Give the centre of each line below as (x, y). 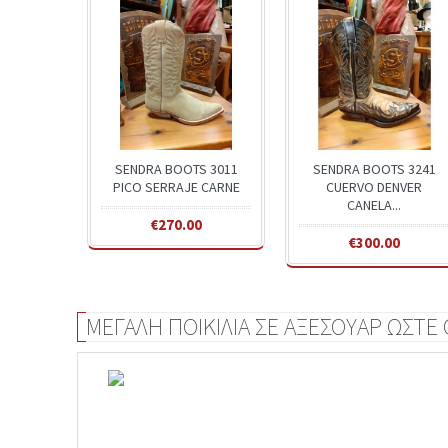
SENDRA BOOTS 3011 (176, 169)
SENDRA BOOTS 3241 (374, 169)
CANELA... (374, 205)
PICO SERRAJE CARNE (176, 187)
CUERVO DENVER (374, 187)
